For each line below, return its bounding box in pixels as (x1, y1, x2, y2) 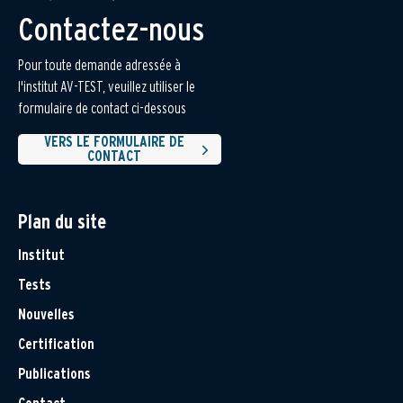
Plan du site (18, 210, 106, 234)
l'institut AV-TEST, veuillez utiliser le (18, 78, 195, 96)
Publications (18, 365, 91, 383)
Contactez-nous (18, 9, 204, 49)
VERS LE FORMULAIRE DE (44, 133, 185, 151)
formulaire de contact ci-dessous (18, 100, 186, 118)
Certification (18, 336, 94, 354)
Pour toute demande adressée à (18, 57, 181, 75)
